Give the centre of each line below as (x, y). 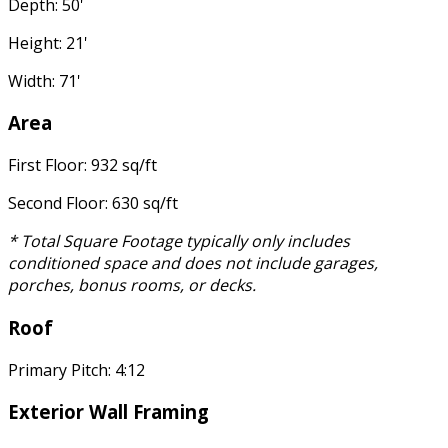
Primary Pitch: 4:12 (76, 369)
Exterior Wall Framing (108, 412)
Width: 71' (44, 80)
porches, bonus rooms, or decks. (132, 285)
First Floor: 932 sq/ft (82, 165)
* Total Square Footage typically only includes (179, 241)
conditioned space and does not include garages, (193, 263)
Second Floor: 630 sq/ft (93, 203)
